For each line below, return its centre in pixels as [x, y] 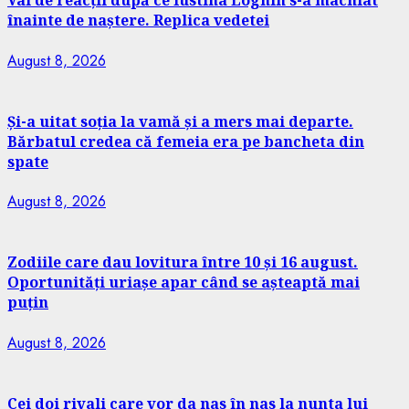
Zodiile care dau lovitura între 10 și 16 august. [183, 262]
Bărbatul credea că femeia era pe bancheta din [186, 141]
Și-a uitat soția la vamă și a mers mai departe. [180, 121]
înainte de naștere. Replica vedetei [138, 21]
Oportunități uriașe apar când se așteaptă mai [184, 283]
